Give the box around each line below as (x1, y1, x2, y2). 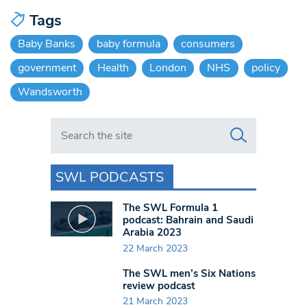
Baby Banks (18, 36, 76, 52)
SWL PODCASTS (56, 168, 164, 187)
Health (97, 60, 129, 76)
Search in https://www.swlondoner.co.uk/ (50, 117, 251, 133)
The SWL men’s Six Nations (123, 266, 256, 280)
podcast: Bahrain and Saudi (123, 213, 254, 228)
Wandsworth (18, 84, 83, 100)
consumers (180, 36, 235, 52)
